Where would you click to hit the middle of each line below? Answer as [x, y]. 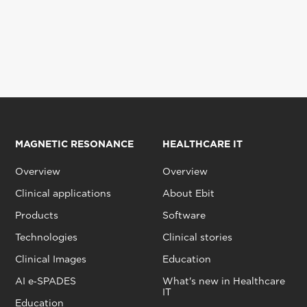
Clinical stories [197, 237]
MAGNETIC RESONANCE [74, 144]
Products [36, 216]
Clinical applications [63, 194]
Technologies [46, 237]
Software [184, 216]
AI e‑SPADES [45, 281]
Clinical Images [50, 259]
